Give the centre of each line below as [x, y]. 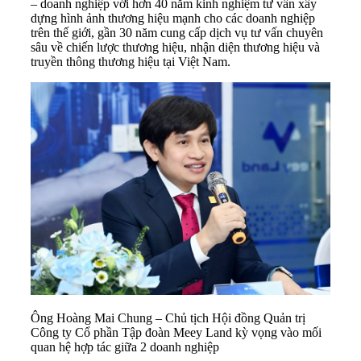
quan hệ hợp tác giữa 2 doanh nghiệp [125, 347]
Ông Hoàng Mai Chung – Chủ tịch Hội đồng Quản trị [168, 318]
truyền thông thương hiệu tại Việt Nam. [131, 61]
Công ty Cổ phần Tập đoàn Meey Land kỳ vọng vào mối [176, 333]
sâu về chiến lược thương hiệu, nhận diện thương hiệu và [175, 47]
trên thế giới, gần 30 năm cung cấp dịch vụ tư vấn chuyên [177, 32]
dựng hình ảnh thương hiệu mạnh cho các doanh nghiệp [173, 18]
